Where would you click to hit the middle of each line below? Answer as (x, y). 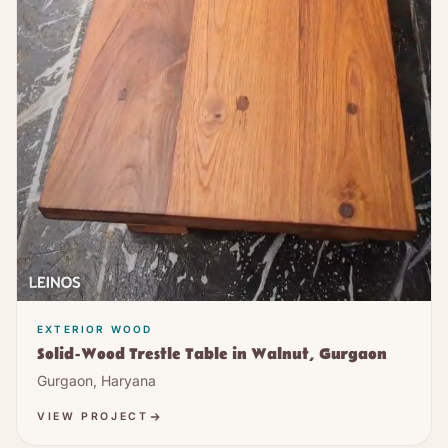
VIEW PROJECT (93, 417)
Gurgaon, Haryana (96, 381)
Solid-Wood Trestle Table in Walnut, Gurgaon (212, 355)
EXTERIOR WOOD (95, 329)
